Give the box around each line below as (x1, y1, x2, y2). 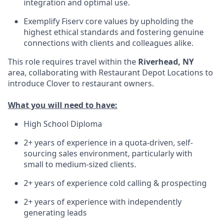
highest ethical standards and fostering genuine (24, 27, 204, 37)
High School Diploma (24, 118, 102, 129)
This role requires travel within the (8, 56, 138, 67)
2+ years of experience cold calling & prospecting (24, 178, 207, 188)
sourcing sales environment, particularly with (24, 148, 192, 159)
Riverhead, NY (138, 56, 194, 67)
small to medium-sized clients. (24, 159, 136, 170)
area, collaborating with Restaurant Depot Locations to (8, 67, 213, 78)
